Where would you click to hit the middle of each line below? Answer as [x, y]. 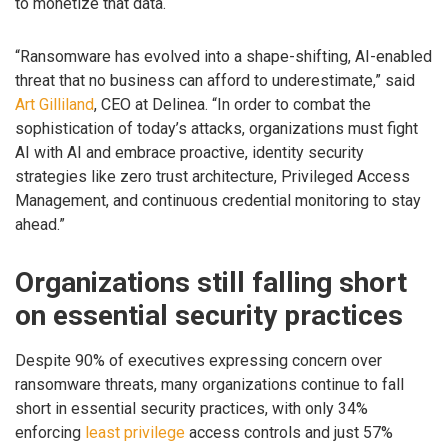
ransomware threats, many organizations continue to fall [209, 384]
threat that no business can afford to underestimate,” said [215, 80]
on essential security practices [209, 315]
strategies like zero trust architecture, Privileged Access [212, 176]
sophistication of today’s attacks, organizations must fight [216, 128]
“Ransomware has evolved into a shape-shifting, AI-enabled [223, 56]
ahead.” [40, 224]
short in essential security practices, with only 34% [191, 408]
